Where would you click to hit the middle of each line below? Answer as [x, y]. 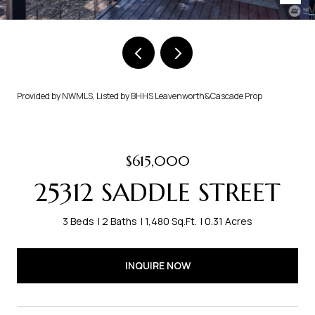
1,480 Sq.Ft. [171, 221]
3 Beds [78, 221]
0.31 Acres [229, 221]
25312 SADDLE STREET [157, 192]
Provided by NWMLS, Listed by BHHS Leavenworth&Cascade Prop [140, 96]
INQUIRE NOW [157, 265]
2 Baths [120, 221]
